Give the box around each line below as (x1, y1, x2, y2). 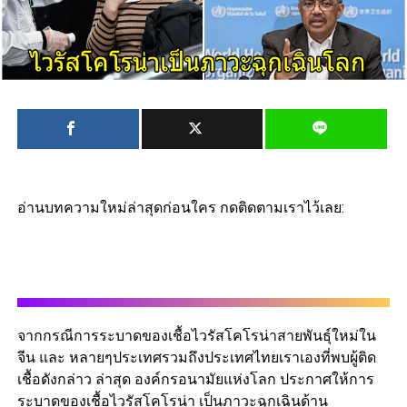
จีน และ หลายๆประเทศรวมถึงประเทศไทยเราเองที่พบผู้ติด (16, 350, 376, 366)
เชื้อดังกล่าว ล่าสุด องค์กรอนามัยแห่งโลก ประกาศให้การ (16, 372, 374, 388)
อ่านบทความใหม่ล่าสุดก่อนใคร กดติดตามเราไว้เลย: (16, 199, 344, 217)
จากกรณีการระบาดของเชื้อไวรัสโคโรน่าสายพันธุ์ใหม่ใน (16, 328, 376, 344)
